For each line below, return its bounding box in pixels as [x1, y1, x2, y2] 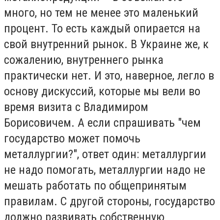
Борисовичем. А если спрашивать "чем [4, 116, 201, 130]
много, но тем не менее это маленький [4, 6, 198, 20]
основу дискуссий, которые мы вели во [4, 84, 200, 99]
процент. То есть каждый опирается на [4, 22, 200, 36]
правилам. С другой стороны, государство [4, 194, 215, 209]
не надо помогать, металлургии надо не [4, 163, 205, 177]
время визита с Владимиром [4, 100, 148, 114]
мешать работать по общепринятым [4, 179, 187, 193]
